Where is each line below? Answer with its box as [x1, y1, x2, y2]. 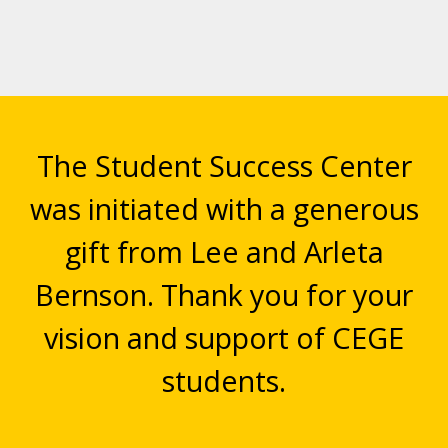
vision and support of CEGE [44, 318, 404, 358]
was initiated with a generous [29, 189, 419, 229]
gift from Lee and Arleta [64, 232, 384, 272]
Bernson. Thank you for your [35, 275, 413, 315]
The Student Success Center [36, 146, 412, 186]
